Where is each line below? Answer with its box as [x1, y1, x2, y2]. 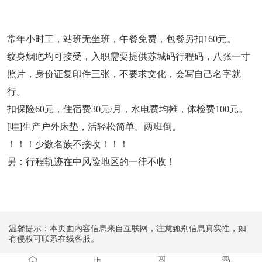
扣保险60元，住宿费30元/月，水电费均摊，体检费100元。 [7, 104, 248, 115]
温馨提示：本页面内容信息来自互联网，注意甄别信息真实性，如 [9, 224, 246, 233]
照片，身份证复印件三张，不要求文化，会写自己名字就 [7, 69, 241, 80]
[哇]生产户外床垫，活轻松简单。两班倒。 [7, 122, 181, 132]
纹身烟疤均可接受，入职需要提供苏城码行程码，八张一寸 [7, 51, 250, 62]
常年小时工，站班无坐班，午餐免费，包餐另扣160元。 [7, 34, 236, 44]
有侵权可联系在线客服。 [9, 235, 99, 244]
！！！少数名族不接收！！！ [7, 139, 129, 150]
